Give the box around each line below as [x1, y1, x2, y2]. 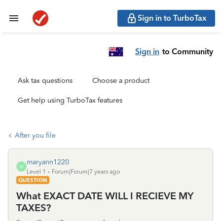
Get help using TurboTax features [18, 96, 122, 105]
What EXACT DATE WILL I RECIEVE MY [16, 190, 193, 202]
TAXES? [16, 202, 51, 214]
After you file [15, 131, 56, 140]
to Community [162, 46, 213, 56]
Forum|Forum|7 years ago [52, 168, 120, 175]
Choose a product [92, 76, 149, 85]
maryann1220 [27, 158, 69, 166]
